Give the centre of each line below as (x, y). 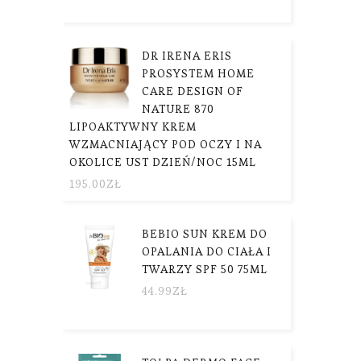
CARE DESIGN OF (193, 91)
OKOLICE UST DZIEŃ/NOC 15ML (163, 162)
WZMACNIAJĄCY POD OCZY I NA (166, 144)
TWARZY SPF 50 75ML (205, 269)
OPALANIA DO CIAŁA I (207, 251)
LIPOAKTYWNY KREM (133, 126)
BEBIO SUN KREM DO (205, 233)
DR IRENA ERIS (187, 55)
